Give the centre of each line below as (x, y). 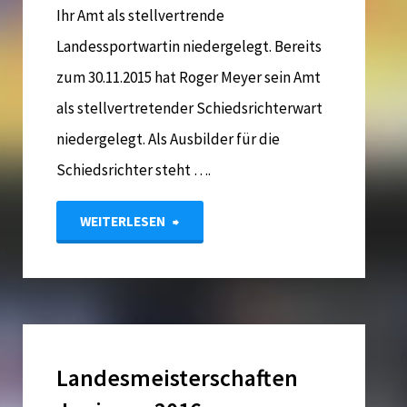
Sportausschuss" (233, 349)
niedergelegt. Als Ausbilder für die (169, 139)
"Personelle (216, 221)
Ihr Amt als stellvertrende (141, 16)
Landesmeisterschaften (178, 378)
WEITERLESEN (122, 222)
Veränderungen (228, 264)
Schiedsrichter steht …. (134, 170)
